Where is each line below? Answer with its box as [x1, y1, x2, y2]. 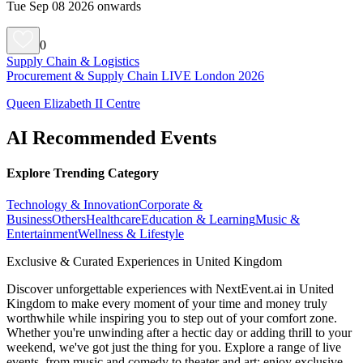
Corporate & [139, 198, 203, 212]
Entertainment [6, 227, 78, 241]
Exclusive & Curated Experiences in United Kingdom [6, 254, 282, 269]
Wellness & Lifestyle [78, 227, 184, 241]
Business [6, 212, 52, 227]
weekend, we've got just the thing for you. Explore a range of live [6, 340, 341, 355]
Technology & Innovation [6, 198, 139, 212]
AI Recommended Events [6, 126, 216, 148]
